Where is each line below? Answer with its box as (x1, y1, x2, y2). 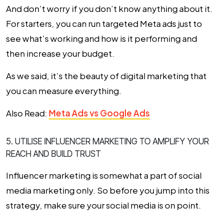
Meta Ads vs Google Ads (49, 108, 150, 119)
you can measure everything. (6, 85, 121, 97)
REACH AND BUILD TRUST (6, 149, 101, 159)
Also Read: (6, 108, 49, 119)
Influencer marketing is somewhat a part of (6, 170, 179, 181)
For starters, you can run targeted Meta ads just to (6, 18, 202, 29)
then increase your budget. (6, 48, 114, 59)
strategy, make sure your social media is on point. (6, 200, 201, 211)
